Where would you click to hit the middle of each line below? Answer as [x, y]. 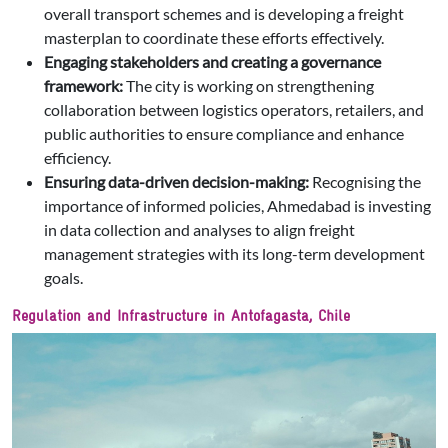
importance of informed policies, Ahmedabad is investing [237, 206]
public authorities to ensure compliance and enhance [224, 134]
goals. [63, 278]
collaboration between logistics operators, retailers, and [234, 110]
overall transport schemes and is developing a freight [224, 14]
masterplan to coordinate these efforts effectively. [214, 38]
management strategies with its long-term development [234, 254]
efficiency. [77, 158]
